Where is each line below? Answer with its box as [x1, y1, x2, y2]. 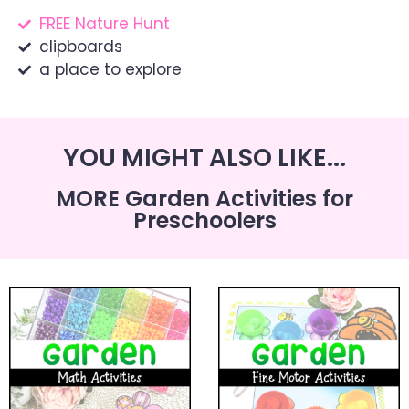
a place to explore [38, 58, 182, 81]
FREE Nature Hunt [38, 13, 170, 36]
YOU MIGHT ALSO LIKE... [63, 141, 346, 175]
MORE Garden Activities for [56, 184, 353, 215]
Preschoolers [132, 205, 277, 236]
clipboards [38, 36, 122, 58]
